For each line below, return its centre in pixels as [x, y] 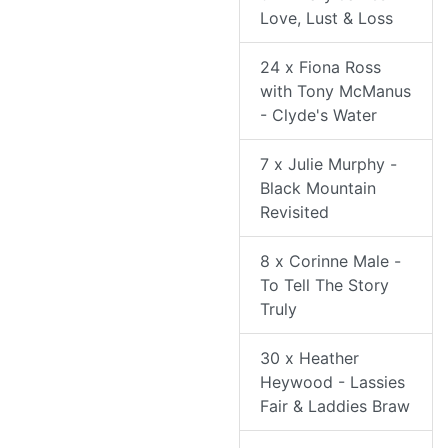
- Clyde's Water [318, 115]
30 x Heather [309, 358]
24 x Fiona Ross [320, 67]
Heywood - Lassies [332, 382]
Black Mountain [318, 188]
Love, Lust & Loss [326, 18]
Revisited [294, 212]
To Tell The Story [324, 285]
